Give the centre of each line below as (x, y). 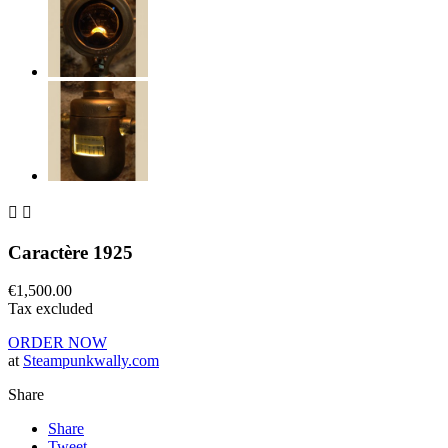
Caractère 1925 (70, 252)
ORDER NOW (57, 343)
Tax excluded (50, 309)
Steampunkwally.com (91, 361)
